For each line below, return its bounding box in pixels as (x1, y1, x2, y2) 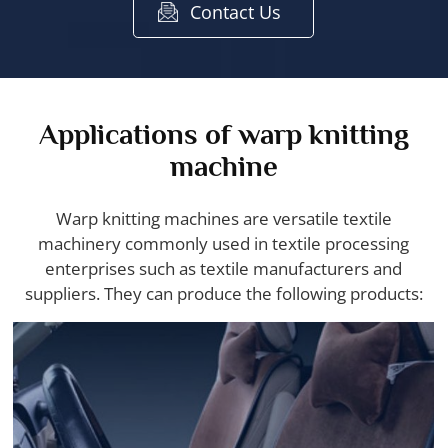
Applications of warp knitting (38, 117, 409, 150)
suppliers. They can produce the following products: (24, 281, 423, 305)
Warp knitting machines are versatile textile (55, 206, 392, 230)
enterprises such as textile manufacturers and (45, 256, 403, 280)
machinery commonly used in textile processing (38, 231, 410, 255)
